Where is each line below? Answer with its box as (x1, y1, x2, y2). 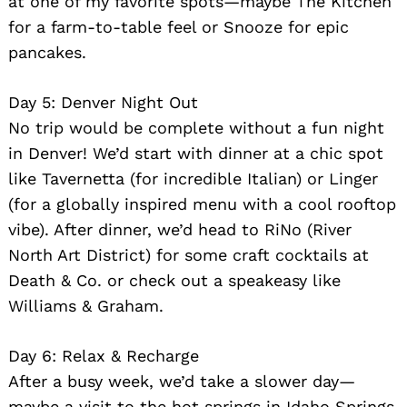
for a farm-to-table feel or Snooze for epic (8, 16, 349, 36)
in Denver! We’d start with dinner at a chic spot (8, 143, 383, 163)
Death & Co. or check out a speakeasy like (8, 270, 341, 290)
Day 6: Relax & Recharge (8, 345, 199, 365)
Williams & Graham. (8, 295, 164, 315)
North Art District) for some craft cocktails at (8, 244, 369, 264)
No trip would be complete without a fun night (8, 117, 384, 137)
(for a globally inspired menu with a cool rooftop (8, 194, 396, 213)
